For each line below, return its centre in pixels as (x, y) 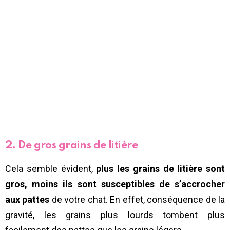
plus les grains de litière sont (160, 169)
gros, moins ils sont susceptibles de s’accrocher (115, 184)
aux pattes (27, 200)
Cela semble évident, (51, 169)
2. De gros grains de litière (72, 146)
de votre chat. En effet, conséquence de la (137, 200)
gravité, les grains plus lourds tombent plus (115, 215)
